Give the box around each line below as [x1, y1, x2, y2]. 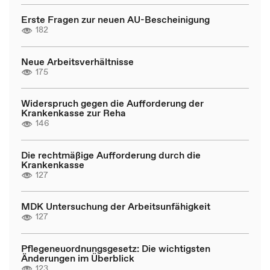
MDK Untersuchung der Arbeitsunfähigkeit [21, 199, 210, 213]
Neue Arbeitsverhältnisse [21, 54, 134, 68]
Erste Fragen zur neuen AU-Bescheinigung [21, 13, 210, 26]
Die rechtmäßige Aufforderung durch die [21, 148, 201, 162]
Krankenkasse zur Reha [21, 106, 126, 119]
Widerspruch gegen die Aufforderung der [21, 96, 204, 110]
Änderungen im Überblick [21, 251, 134, 265]
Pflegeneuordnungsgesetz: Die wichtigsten [21, 241, 210, 255]
